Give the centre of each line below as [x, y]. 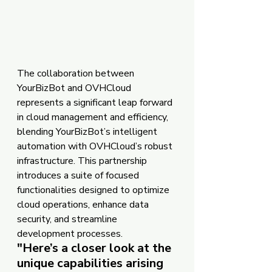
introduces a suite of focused [79, 175]
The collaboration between [77, 73]
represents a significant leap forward [96, 102]
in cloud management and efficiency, [94, 117]
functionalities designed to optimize [94, 190]
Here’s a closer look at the [98, 248]
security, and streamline [68, 219]
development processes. [70, 233]
